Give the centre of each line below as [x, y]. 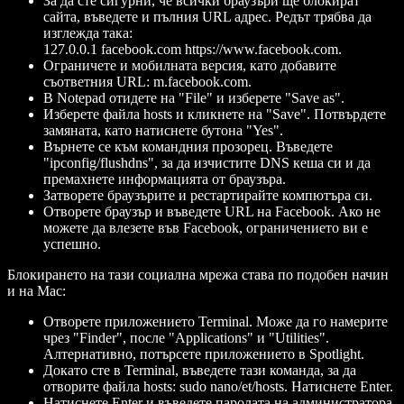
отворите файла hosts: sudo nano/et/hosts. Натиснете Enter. [218, 386]
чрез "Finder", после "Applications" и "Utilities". [186, 337]
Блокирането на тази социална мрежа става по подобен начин [198, 274]
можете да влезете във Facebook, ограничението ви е [206, 227]
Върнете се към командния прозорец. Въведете [188, 146]
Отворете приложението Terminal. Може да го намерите [216, 321]
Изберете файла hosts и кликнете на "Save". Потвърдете [215, 114]
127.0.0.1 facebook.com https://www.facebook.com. [193, 49]
